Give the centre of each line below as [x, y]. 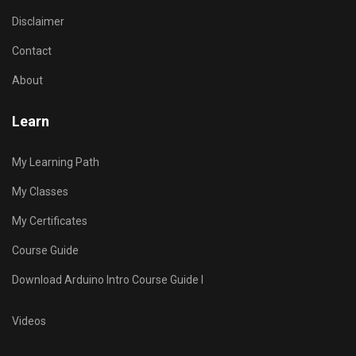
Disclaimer [38, 22]
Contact [32, 51]
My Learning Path [56, 163]
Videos [29, 321]
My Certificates [50, 221]
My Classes [40, 192]
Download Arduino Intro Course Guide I [108, 280]
